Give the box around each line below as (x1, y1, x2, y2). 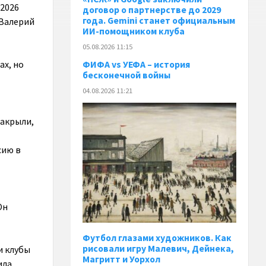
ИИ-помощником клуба (83, 26, 185, 37)
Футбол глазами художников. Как (83, 232, 232, 243)
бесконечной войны (83, 69, 171, 81)
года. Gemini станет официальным (83, 15, 236, 27)
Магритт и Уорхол (83, 253, 161, 265)
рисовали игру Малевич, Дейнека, (83, 242, 235, 254)
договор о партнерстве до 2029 (83, 4, 221, 16)
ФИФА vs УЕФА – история (83, 58, 191, 70)
